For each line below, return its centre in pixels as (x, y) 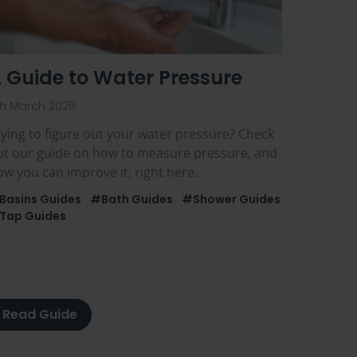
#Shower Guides (231, 200)
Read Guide (39, 315)
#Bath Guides (131, 200)
